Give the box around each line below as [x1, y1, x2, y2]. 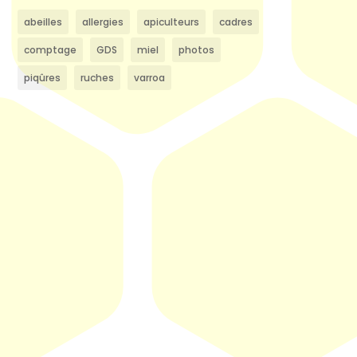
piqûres [23, 71, 61, 84]
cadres [218, 15, 253, 29]
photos [178, 43, 214, 57]
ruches [80, 71, 114, 84]
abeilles [23, 15, 62, 29]
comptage [23, 43, 76, 57]
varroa [133, 71, 165, 84]
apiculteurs [143, 15, 199, 29]
